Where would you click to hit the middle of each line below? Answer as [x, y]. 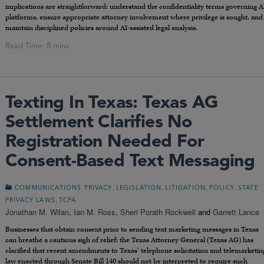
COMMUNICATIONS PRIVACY [64, 189]
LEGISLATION [139, 189]
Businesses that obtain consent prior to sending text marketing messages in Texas [132, 230]
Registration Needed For [105, 142]
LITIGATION [185, 189]
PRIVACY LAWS [30, 201]
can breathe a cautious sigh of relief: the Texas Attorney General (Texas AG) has [129, 240]
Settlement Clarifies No [99, 123]
